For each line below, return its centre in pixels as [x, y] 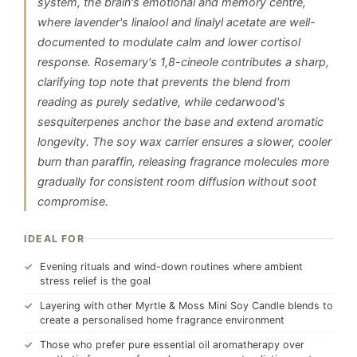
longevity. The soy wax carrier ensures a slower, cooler [184, 141]
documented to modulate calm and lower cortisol [169, 42]
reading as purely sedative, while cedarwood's [161, 102]
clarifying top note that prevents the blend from [164, 82]
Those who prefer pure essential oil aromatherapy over [172, 345]
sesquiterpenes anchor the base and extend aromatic [180, 122]
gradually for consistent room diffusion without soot [177, 181]
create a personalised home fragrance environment [162, 320]
